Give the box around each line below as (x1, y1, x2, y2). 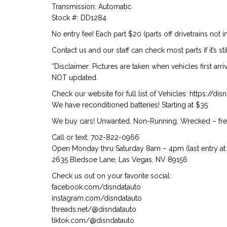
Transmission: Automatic (52, 3, 131, 11)
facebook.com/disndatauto (52, 183, 141, 192)
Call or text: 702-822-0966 (52, 133, 139, 142)
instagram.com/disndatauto (52, 194, 142, 203)
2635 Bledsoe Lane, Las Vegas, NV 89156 (52, 156, 187, 164)
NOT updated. (52, 73, 98, 82)
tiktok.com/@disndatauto (52, 216, 134, 225)
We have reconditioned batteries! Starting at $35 (52, 101, 208, 109)
